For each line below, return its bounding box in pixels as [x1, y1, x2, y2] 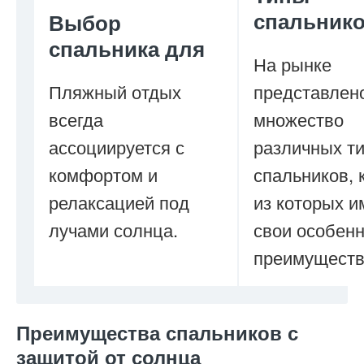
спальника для [49, 33, 205, 63]
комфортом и [49, 162, 158, 187]
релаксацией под [49, 189, 189, 214]
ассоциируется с [49, 134, 184, 159]
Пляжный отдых [49, 79, 181, 104]
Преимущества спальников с [16, 318, 298, 346]
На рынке [253, 51, 331, 76]
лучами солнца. [49, 217, 178, 242]
